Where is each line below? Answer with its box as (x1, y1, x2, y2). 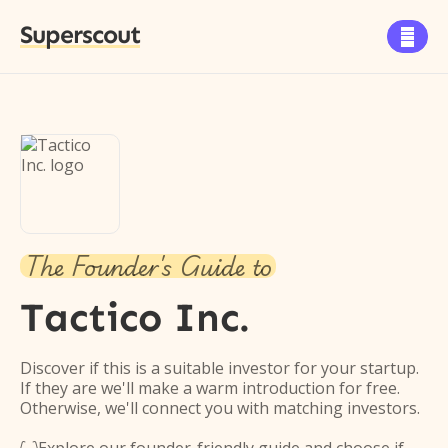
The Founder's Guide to (24, 246, 272, 286)
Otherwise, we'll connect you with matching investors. (20, 397, 420, 419)
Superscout (20, 20, 140, 50)
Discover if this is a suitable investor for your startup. (20, 357, 419, 379)
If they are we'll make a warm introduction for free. (20, 377, 400, 399)
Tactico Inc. (20, 293, 250, 342)
